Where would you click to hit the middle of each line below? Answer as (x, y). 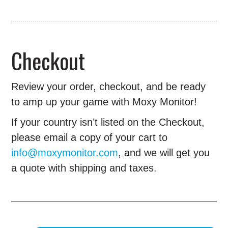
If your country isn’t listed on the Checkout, (108, 122)
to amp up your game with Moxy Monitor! (104, 102)
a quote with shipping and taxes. (84, 168)
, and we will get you (164, 153)
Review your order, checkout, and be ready (109, 87)
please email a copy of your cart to (90, 138)
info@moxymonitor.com (65, 153)
